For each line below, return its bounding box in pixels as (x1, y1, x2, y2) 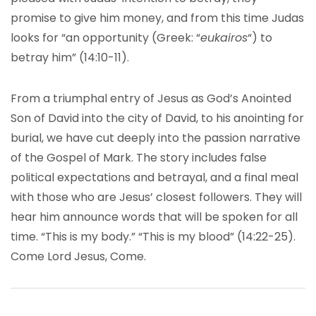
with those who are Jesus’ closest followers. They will (11, 189, 302, 205)
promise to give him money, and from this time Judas (11, 10, 304, 26)
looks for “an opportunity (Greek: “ (11, 30, 200, 46)
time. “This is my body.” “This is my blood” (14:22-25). (11, 229, 296, 245)
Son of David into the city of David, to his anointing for (11, 110, 304, 126)
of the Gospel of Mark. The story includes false (11, 150, 267, 166)
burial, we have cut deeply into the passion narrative (11, 130, 300, 146)
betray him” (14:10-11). (11, 49, 129, 66)
